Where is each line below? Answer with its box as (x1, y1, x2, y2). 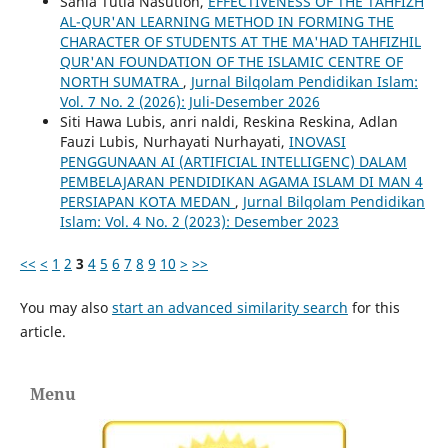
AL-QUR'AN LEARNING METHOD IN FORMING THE (59, 11, 394, 31)
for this (347, 297, 400, 317)
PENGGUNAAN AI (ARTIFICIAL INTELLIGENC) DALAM (59, 151, 407, 171)
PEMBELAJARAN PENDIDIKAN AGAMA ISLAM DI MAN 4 (59, 171, 423, 191)
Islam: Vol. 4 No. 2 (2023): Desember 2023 (59, 211, 339, 231)
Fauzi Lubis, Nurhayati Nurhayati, (59, 131, 289, 151)
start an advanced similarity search (111, 297, 348, 317)
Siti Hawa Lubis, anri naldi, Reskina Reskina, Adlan (59, 111, 398, 131)
